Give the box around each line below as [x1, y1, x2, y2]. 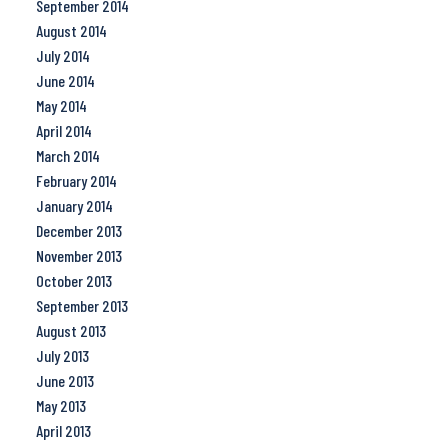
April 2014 [35, 121, 92, 141]
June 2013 [35, 371, 94, 391]
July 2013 [35, 346, 89, 366]
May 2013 [35, 396, 86, 416]
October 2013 [35, 271, 112, 291]
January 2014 [35, 196, 113, 216]
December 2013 [35, 221, 122, 241]
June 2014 [35, 71, 95, 91]
